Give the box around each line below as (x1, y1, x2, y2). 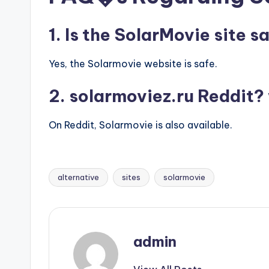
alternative (58, 172, 99, 182)
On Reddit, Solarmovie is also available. (49, 119, 232, 131)
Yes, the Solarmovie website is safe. (49, 58, 217, 70)
